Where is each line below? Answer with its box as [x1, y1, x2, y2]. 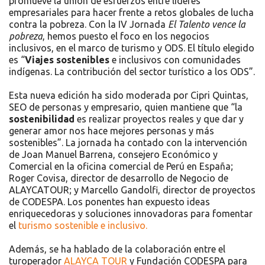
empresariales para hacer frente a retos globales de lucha [9, 7, 254, 18]
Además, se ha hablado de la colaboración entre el [9, 244, 225, 255]
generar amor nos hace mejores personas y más [9, 125, 214, 137]
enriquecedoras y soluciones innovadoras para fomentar [9, 208, 253, 219]
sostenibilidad [9, 114, 75, 125]
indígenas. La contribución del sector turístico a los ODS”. [9, 66, 255, 77]
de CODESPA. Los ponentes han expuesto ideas [9, 196, 210, 208]
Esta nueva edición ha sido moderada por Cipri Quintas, [9, 90, 248, 101]
